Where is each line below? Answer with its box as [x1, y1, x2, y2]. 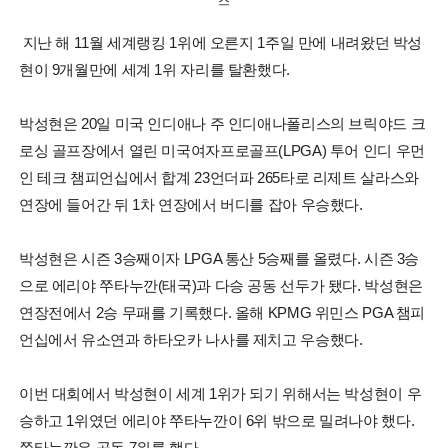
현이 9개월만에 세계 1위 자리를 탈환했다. [18, 60, 290, 78]
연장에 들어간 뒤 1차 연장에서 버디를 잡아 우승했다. [18, 195, 363, 213]
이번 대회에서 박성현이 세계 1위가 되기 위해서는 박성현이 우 [18, 384, 422, 402]
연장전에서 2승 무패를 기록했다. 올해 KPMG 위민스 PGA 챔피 [18, 303, 426, 321]
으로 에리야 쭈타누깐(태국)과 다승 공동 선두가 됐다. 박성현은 [18, 276, 423, 294]
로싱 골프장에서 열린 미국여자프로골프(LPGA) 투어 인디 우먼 [18, 141, 425, 159]
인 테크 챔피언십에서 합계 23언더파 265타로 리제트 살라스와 [18, 168, 419, 186]
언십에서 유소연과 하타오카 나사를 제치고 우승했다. [18, 330, 363, 348]
